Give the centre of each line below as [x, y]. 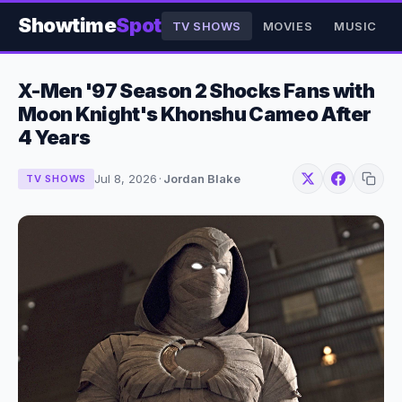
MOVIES [288, 26]
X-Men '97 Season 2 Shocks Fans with [196, 91]
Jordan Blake [202, 179]
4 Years [54, 137]
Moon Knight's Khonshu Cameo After [195, 114]
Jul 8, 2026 [126, 179]
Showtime [67, 25]
